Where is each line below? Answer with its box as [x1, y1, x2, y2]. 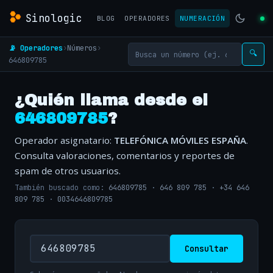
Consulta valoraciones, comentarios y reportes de [15, 149, 235, 161]
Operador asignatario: [15, 134, 114, 146]
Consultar [185, 243, 229, 254]
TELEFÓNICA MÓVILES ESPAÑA [114, 134, 246, 146]
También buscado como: [15, 183, 108, 193]
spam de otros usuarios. [15, 165, 121, 177]
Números [67, 43, 97, 53]
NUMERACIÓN [179, 14, 225, 23]
